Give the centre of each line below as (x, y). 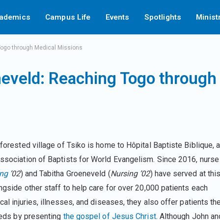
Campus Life (68, 17)
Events (117, 17)
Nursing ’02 (130, 174)
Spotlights (163, 17)
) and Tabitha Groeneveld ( (65, 174)
